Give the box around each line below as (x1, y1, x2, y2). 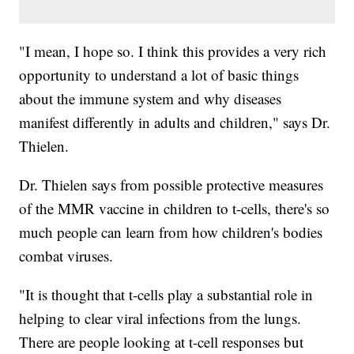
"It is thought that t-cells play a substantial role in (19, 284, 314, 304)
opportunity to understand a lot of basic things (19, 64, 299, 85)
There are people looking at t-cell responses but (19, 331, 304, 352)
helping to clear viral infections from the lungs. (19, 307, 302, 328)
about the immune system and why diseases (19, 88, 282, 108)
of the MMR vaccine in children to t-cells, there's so (19, 198, 330, 218)
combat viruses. (19, 245, 114, 265)
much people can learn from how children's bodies (19, 221, 323, 242)
